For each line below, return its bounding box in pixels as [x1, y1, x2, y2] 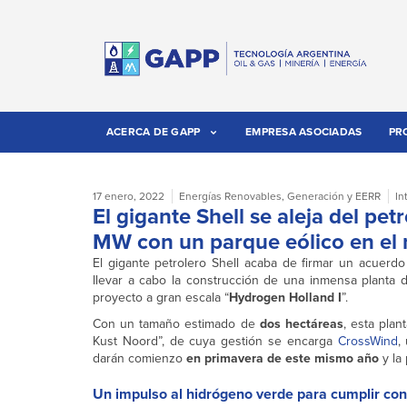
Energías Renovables [179, 188, 282, 205]
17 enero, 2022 [93, 188, 164, 205]
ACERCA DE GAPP [105, 124, 201, 141]
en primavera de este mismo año [186, 349, 379, 369]
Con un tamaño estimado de [93, 314, 260, 334]
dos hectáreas [259, 314, 343, 334]
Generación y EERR [287, 188, 381, 205]
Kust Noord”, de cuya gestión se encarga [93, 332, 338, 352]
